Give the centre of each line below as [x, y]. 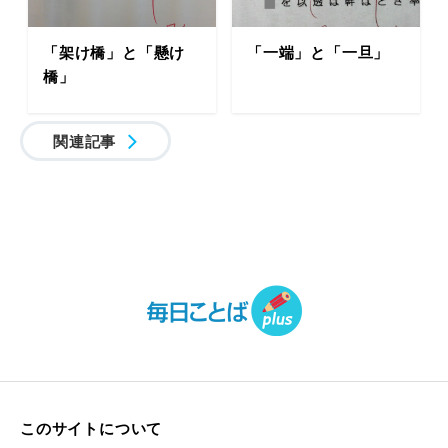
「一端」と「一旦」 [318, 51]
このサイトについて [91, 427]
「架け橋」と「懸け [114, 51]
